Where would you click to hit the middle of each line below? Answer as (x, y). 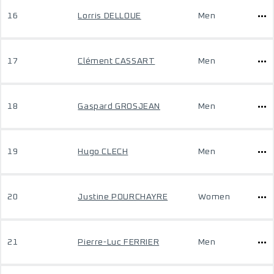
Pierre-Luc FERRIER (119, 242)
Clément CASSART (117, 61)
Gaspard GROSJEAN (119, 106)
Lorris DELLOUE (109, 16)
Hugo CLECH (103, 152)
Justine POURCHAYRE (123, 197)
